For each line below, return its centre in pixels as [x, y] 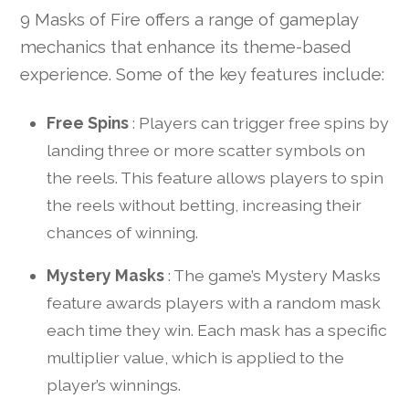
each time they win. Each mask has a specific [216, 330]
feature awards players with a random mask [213, 303]
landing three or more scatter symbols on [205, 150]
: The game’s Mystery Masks [274, 276]
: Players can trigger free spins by [260, 122]
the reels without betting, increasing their [204, 204]
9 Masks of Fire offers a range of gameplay [189, 19]
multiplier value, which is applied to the [195, 358]
